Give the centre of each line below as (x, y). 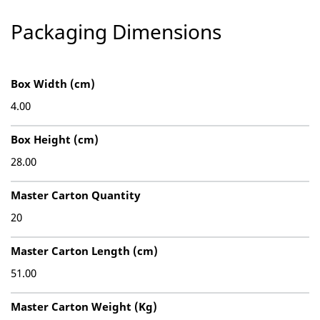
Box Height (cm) (55, 139)
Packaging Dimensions (116, 31)
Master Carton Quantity (76, 195)
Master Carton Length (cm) (84, 251)
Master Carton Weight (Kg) (84, 306)
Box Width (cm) (53, 84)
